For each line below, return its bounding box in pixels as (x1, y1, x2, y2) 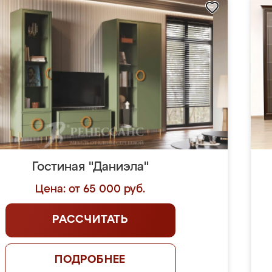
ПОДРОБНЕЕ (54, 254, 126, 265)
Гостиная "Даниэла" (32, 161, 149, 173)
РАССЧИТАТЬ (52, 214, 129, 225)
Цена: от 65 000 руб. (35, 184, 146, 195)
